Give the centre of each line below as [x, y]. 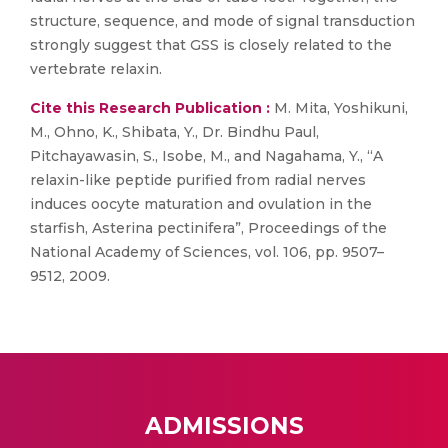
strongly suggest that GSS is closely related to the [211, 45]
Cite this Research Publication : [150, 108]
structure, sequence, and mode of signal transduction [222, 21]
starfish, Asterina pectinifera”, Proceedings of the [208, 228]
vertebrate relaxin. [96, 69]
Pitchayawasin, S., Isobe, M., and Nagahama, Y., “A [206, 156]
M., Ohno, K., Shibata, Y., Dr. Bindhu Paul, [174, 132]
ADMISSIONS [224, 426]
